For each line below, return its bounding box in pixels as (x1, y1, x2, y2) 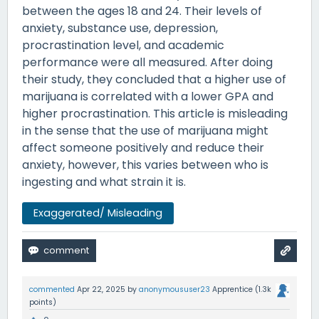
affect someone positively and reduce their (22, 140, 264, 157)
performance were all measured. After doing (22, 54, 273, 71)
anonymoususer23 (139, 284, 210, 296)
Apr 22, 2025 (77, 284, 125, 296)
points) (29, 297, 56, 308)
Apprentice (212, 284, 253, 296)
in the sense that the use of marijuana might (22, 122, 268, 140)
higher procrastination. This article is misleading (22, 105, 288, 122)
